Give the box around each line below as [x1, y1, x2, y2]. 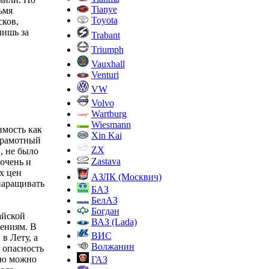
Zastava [91, 156, 121, 166]
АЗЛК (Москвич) [91, 171, 162, 182]
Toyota [91, 14, 118, 25]
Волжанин [91, 241, 134, 252]
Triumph [91, 44, 124, 55]
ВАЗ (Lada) [91, 216, 137, 227]
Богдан [91, 205, 119, 216]
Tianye [91, 4, 117, 14]
